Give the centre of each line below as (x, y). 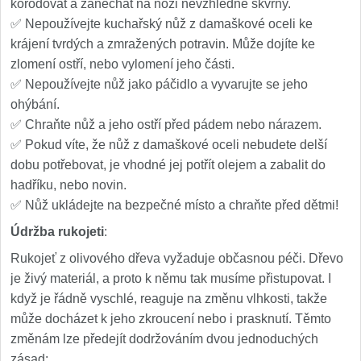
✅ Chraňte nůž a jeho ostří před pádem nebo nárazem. (166, 124)
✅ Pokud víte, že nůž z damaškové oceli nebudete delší (169, 145)
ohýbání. (41, 104)
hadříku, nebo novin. (68, 185)
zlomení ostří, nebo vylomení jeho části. (122, 64)
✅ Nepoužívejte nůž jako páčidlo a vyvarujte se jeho (159, 84)
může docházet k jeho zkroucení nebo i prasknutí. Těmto (171, 319)
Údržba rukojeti (57, 232)
